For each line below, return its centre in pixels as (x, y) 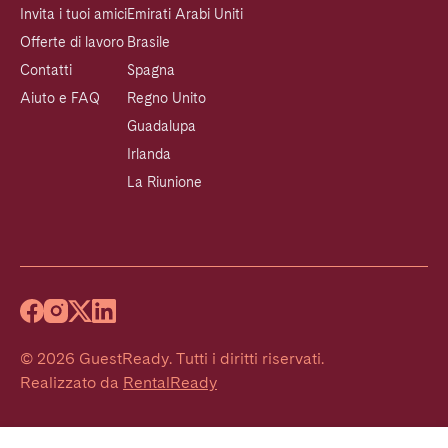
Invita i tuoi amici (73, 14)
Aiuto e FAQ (60, 98)
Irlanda (149, 154)
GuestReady (124, 359)
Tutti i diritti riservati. (250, 359)
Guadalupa (161, 126)
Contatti (46, 70)
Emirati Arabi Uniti (185, 14)
